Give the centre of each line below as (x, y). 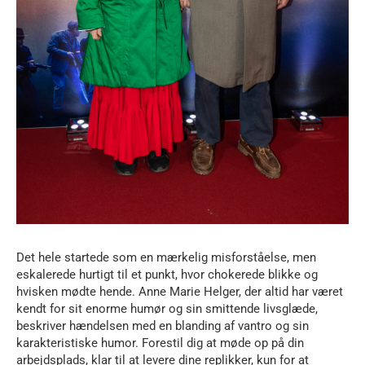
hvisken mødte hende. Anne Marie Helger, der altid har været (180, 292)
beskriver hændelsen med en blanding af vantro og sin (163, 326)
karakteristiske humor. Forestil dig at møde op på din (160, 343)
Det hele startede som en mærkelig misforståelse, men (166, 258)
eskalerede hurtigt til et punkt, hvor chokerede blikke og (167, 275)
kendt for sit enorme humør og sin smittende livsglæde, (167, 309)
